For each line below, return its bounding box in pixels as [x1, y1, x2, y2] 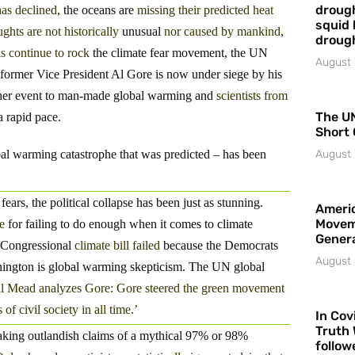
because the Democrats [160, 238, 278, 252]
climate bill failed [74, 238, 160, 252]
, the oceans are [57, 3, 137, 17]
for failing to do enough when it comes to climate [5, 216, 253, 231]
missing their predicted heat [137, 3, 273, 17]
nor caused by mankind [164, 25, 281, 39]
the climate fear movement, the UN [90, 46, 268, 60]
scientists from [216, 89, 288, 103]
